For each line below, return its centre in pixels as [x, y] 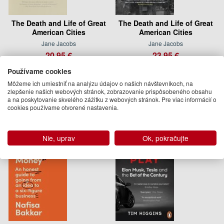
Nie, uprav [58, 138]
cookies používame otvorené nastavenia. [63, 107]
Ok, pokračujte [165, 138]
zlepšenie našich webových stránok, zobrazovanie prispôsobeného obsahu [110, 91]
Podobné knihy [54, 94]
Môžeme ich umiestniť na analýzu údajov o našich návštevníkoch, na [100, 83]
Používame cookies [39, 71]
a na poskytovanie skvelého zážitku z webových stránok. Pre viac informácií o [112, 99]
